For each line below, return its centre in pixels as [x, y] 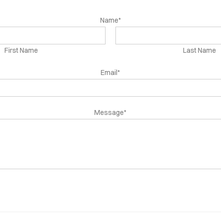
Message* [110, 112]
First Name [21, 50]
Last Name [200, 50]
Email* [110, 73]
